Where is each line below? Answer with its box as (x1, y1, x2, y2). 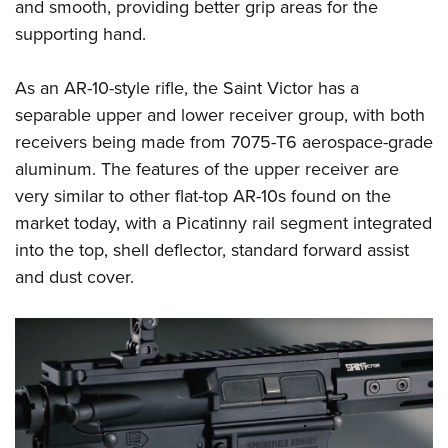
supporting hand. (15, 21, 146, 48)
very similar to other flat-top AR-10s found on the (15, 183, 391, 210)
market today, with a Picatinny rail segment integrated (15, 210, 432, 237)
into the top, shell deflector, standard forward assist (15, 237, 409, 264)
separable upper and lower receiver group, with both (15, 102, 425, 129)
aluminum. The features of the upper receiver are (15, 156, 399, 183)
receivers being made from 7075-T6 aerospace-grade (15, 129, 433, 156)
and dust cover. (15, 264, 134, 291)
